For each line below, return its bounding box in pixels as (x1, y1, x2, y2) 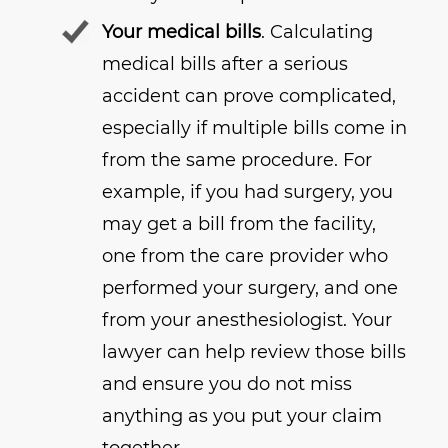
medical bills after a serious (102, 53, 349, 76)
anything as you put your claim (102, 405, 383, 428)
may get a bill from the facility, (102, 213, 377, 236)
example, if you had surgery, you (102, 181, 394, 204)
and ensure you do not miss (102, 373, 353, 396)
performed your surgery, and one (102, 277, 399, 300)
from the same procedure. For (102, 149, 373, 172)
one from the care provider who (102, 245, 389, 268)
